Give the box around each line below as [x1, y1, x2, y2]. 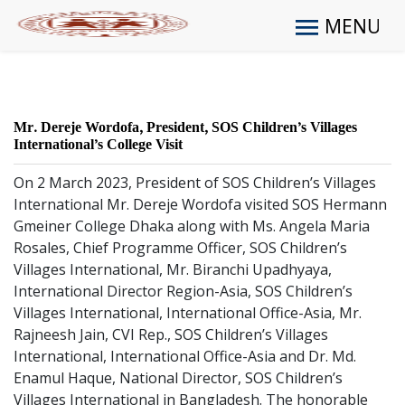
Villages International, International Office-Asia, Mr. [14, 303, 362, 323]
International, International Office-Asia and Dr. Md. [14, 346, 356, 366]
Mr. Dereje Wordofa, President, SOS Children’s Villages [14, 119, 357, 137]
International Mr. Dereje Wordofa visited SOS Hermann [14, 194, 387, 214]
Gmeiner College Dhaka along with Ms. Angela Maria [14, 216, 370, 236]
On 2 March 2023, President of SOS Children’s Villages [14, 173, 376, 193]
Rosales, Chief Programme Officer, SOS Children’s [14, 238, 347, 258]
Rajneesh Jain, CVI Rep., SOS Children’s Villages [14, 325, 328, 344]
